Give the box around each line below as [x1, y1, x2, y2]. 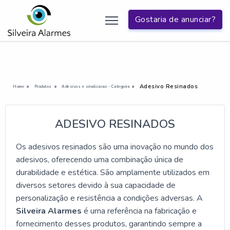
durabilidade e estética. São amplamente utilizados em [16, 166, 209, 178]
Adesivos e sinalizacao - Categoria [62, 83, 129, 89]
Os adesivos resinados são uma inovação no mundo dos [16, 141, 214, 152]
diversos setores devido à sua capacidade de [16, 179, 176, 191]
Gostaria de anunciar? [135, 14, 216, 26]
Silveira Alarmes [16, 205, 82, 217]
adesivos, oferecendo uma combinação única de [16, 154, 183, 165]
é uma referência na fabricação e [82, 205, 197, 217]
